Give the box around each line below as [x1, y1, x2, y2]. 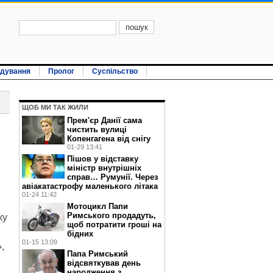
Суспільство [92, 67, 138, 76]
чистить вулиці [67, 125, 127, 134]
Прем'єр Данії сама [67, 116, 142, 125]
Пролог [48, 67, 74, 76]
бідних [67, 229, 93, 238]
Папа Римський [67, 249, 128, 258]
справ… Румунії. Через [67, 172, 158, 182]
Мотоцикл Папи [67, 202, 128, 211]
